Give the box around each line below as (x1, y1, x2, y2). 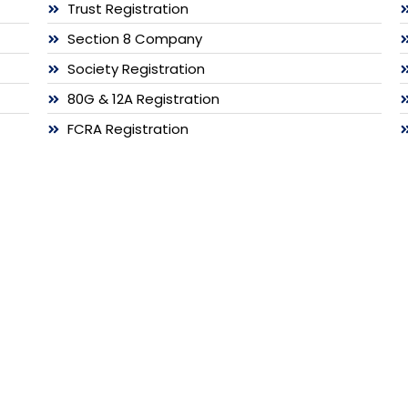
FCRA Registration (67, 118, 189, 138)
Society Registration (67, 58, 206, 78)
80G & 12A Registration (67, 88, 220, 108)
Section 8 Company (67, 28, 203, 48)
